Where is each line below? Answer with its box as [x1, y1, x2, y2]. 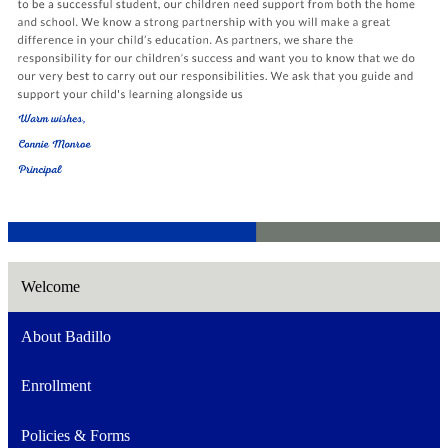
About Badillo [20, 327, 111, 345]
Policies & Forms [20, 426, 130, 444]
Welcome [20, 278, 80, 296]
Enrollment [20, 377, 91, 395]
